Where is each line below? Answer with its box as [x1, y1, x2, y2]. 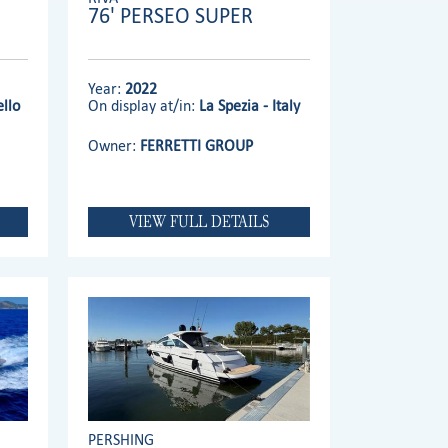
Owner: [88, 135, 140, 155]
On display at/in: [88, 95, 199, 115]
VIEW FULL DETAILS [128, 207, 269, 235]
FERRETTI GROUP [140, 135, 253, 155]
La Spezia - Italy [199, 95, 300, 115]
